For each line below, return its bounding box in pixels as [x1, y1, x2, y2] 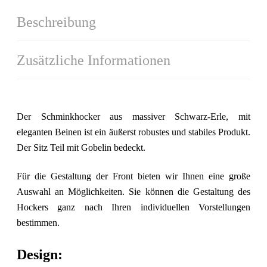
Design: [17, 246, 63, 262]
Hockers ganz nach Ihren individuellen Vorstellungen [17, 202, 250, 212]
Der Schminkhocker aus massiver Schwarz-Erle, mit [17, 111, 250, 122]
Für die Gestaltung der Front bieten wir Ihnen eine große [17, 171, 250, 181]
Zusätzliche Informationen [17, 52, 171, 68]
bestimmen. [17, 218, 60, 228]
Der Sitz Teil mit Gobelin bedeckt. [17, 142, 146, 153]
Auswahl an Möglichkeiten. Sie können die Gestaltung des [17, 187, 250, 197]
